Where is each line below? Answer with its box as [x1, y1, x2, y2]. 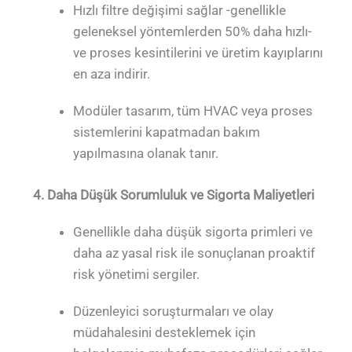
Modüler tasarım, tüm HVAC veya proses [73, 103, 313, 119]
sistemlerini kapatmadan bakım [73, 124, 261, 141]
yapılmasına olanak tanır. [73, 145, 219, 162]
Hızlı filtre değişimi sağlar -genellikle [73, 2, 287, 18]
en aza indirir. [73, 65, 151, 82]
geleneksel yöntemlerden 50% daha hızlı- [73, 23, 313, 39]
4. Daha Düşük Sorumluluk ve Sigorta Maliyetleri [33, 186, 315, 203]
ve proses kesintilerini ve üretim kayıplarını [73, 44, 324, 60]
